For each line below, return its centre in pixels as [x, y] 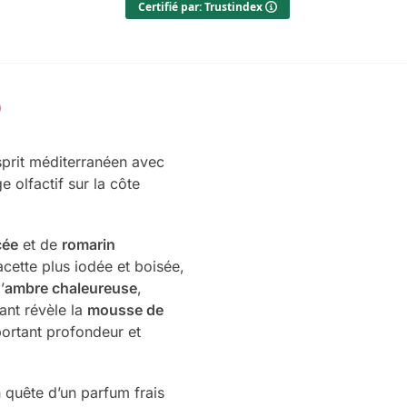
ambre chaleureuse [70, 288]
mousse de [125, 310]
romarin [88, 245]
